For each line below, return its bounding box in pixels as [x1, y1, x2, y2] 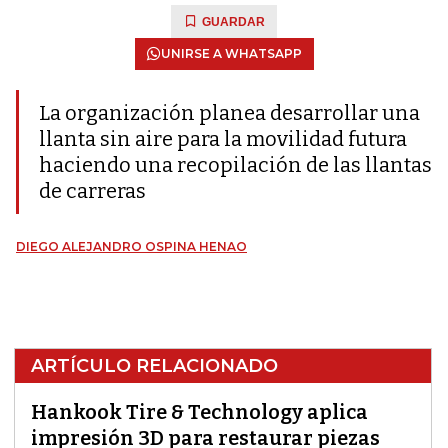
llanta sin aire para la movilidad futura [39, 127, 407, 151]
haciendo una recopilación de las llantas [39, 153, 432, 177]
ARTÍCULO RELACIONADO [31, 355, 278, 377]
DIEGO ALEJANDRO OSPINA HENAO [16, 239, 247, 254]
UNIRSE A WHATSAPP [160, 46, 302, 61]
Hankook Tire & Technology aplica [31, 400, 368, 424]
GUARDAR [202, 15, 265, 29]
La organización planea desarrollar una [39, 101, 420, 125]
